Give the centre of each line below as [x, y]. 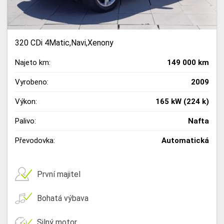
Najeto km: [33, 63]
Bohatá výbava [63, 198]
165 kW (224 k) [182, 102]
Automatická [185, 141]
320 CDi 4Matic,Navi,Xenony [64, 43]
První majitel [59, 174]
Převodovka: [35, 141]
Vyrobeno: [32, 82]
